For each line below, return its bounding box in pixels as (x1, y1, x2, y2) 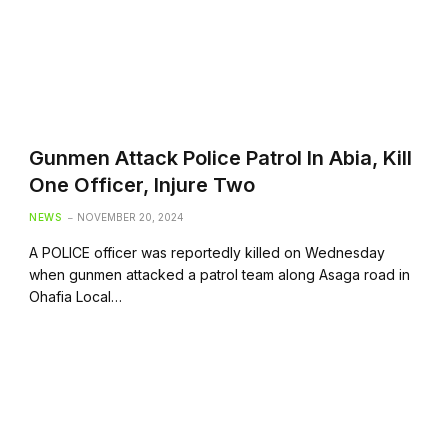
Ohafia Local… (29, 287, 123, 305)
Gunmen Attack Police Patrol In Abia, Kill (29, 145, 413, 170)
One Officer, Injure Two (29, 172, 256, 197)
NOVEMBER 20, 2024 (77, 210, 185, 223)
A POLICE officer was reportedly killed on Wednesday (29, 243, 386, 261)
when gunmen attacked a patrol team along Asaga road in (29, 265, 411, 283)
